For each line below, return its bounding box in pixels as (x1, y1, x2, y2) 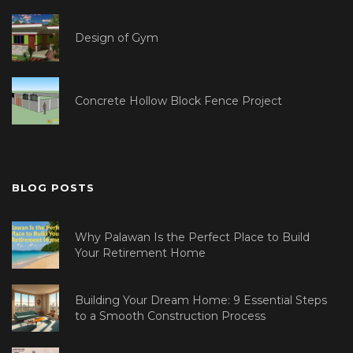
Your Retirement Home (75, 246, 206, 261)
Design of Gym (75, 31, 158, 46)
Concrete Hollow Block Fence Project (75, 94, 282, 109)
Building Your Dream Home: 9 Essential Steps (75, 293, 327, 308)
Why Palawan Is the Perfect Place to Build (75, 230, 310, 245)
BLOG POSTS (12, 181, 95, 195)
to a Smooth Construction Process (75, 309, 266, 324)
